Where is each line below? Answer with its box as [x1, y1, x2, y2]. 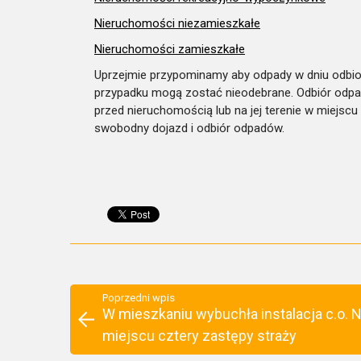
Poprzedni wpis [102, 291, 175, 304]
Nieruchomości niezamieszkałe [94, 15, 260, 31]
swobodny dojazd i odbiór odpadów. [94, 120, 284, 135]
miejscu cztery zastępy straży [102, 326, 297, 344]
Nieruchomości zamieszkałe [94, 41, 245, 56]
